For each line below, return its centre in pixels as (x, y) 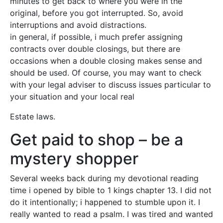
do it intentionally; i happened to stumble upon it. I (105, 202)
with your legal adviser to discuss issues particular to (111, 85)
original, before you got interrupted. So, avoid (97, 13)
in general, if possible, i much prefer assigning (96, 37)
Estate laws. (33, 116)
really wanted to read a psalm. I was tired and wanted (111, 214)
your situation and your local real (72, 97)
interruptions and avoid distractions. (78, 25)
